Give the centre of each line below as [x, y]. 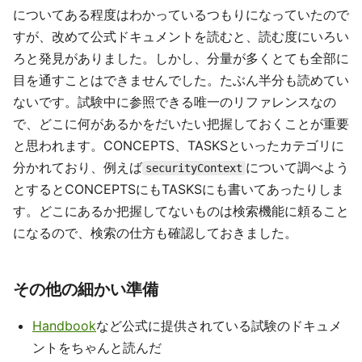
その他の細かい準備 [86, 289]
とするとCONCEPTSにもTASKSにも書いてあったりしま [179, 189]
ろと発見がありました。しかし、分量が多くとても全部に [181, 58]
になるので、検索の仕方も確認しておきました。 [155, 233]
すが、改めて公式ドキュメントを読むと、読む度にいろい [181, 36]
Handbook [64, 326]
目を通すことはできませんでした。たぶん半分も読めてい [181, 80]
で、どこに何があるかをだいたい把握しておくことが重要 [181, 124]
